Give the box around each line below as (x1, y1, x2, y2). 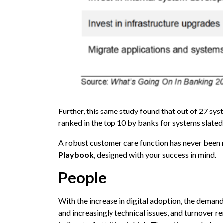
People (58, 168, 107, 187)
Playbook (58, 150, 94, 160)
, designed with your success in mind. (94, 150, 216, 160)
